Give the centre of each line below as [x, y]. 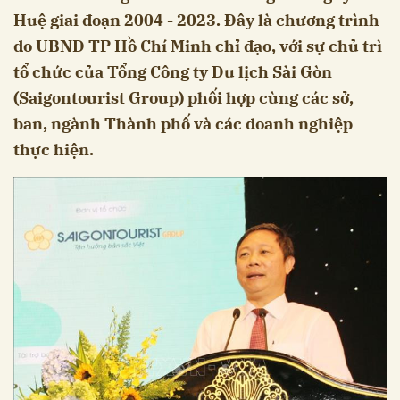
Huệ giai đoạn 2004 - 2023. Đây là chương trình [196, 21]
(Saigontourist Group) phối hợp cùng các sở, [183, 98]
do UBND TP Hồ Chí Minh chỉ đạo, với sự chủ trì [198, 46]
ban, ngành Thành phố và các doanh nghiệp [183, 124]
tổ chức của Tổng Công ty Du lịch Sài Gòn [173, 72]
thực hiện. [54, 150]
